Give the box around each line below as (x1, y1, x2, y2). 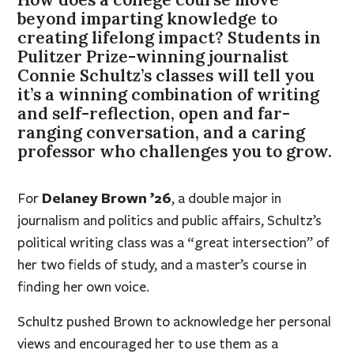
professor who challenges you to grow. (17, 140, 333, 162)
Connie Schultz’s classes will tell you (17, 64, 315, 86)
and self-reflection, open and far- (17, 102, 291, 124)
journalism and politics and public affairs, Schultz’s (17, 211, 322, 229)
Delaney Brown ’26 (42, 187, 172, 207)
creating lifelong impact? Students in (17, 26, 322, 48)
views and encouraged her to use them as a (17, 334, 279, 352)
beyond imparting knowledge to (17, 7, 278, 29)
